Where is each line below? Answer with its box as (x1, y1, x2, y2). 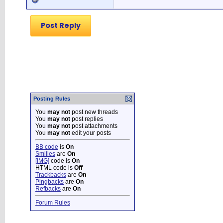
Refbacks (35, 185, 61, 192)
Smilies (35, 150, 55, 157)
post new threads (70, 108, 118, 115)
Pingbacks (35, 178, 64, 185)
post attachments (70, 122, 117, 129)
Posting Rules (33, 95, 70, 102)
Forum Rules (35, 199, 70, 206)
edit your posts (70, 129, 111, 136)
